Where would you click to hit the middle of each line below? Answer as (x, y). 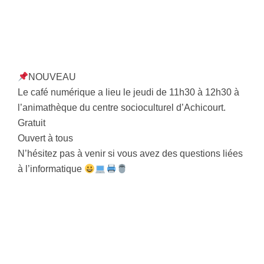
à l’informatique (51, 169)
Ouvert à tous (45, 138)
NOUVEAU (52, 77)
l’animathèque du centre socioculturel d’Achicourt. (122, 108)
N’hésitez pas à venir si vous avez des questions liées (130, 154)
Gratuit (32, 123)
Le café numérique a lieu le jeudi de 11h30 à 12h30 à (128, 93)
